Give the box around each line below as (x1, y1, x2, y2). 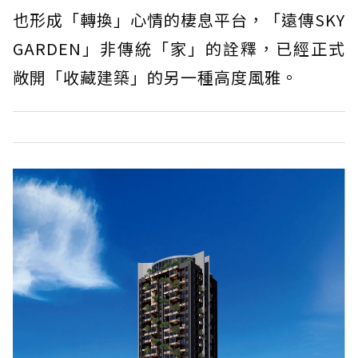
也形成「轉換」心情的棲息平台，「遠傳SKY (13, 7, 345, 31)
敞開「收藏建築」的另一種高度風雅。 (13, 65, 298, 89)
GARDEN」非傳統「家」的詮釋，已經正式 (13, 36, 345, 60)
